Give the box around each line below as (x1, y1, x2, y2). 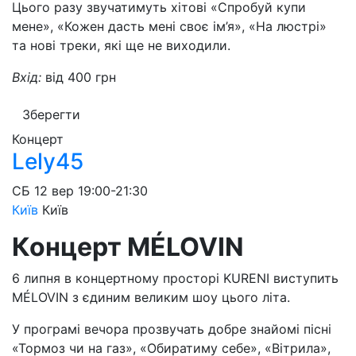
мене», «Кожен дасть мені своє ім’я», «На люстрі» (12, 18, 327, 34)
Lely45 (12, 148, 83, 175)
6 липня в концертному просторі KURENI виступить (12, 270, 339, 286)
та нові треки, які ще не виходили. (12, 37, 230, 53)
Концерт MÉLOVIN (12, 231, 244, 262)
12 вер (34, 183, 74, 199)
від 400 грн (41, 69, 116, 85)
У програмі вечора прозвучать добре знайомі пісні (12, 321, 331, 337)
